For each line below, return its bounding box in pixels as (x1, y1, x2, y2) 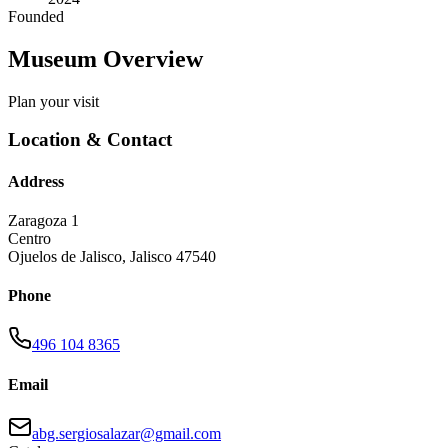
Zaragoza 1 (8, 211, 79, 229)
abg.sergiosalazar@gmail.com (32, 425, 221, 442)
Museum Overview (8, 45, 203, 72)
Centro (8, 229, 51, 247)
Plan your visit (8, 92, 99, 110)
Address (8, 172, 64, 190)
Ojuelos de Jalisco (8, 247, 122, 265)
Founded (8, 7, 64, 25)
